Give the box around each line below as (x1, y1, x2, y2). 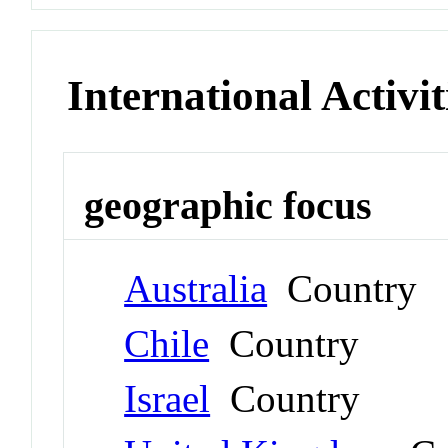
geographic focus (84, 182, 373, 228)
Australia (124, 266, 268, 310)
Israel (124, 376, 211, 420)
